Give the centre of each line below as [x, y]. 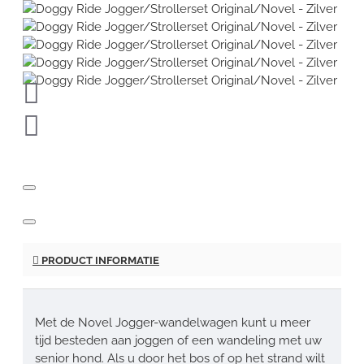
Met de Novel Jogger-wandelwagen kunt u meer [173, 322]
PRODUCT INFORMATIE [99, 260]
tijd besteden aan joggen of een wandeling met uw [178, 340]
